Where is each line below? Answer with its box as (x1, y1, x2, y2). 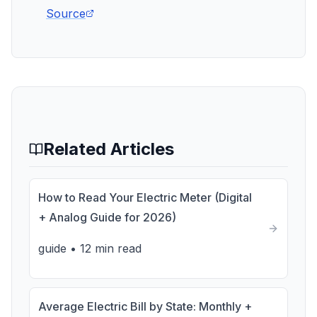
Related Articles (43, 139, 174, 159)
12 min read (80, 241, 142, 255)
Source (46, 6, 86, 21)
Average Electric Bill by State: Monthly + (38, 299, 252, 313)
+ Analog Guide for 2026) (38, 210, 176, 224)
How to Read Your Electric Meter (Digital (38, 190, 252, 204)
